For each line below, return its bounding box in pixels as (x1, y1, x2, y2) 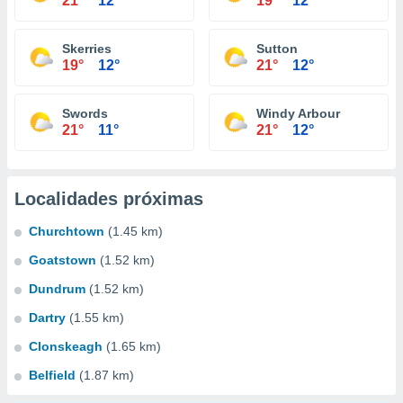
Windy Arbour (256, 106, 340, 121)
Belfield (29, 368, 76, 382)
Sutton (256, 41, 298, 56)
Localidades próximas (14, 189, 203, 209)
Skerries (62, 41, 112, 56)
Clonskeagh (29, 339, 103, 354)
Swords (62, 106, 108, 121)
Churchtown (29, 224, 104, 238)
